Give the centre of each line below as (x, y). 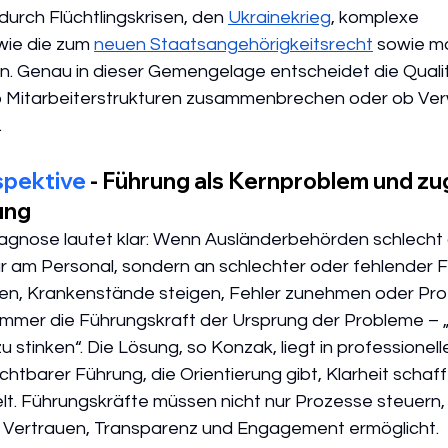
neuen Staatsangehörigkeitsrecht (233, 44)
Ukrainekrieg (279, 17)
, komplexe (377, 17)
